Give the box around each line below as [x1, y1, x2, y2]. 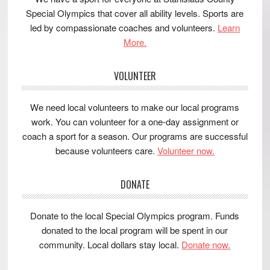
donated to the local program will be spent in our [42, 223, 228, 236]
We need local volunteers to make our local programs [30, 100, 240, 113]
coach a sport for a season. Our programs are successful [22, 129, 248, 142]
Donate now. [181, 237, 231, 251]
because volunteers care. [55, 143, 157, 157]
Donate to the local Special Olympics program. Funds [30, 209, 240, 222]
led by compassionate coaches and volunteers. [30, 20, 218, 34]
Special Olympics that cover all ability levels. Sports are [26, 6, 244, 19]
